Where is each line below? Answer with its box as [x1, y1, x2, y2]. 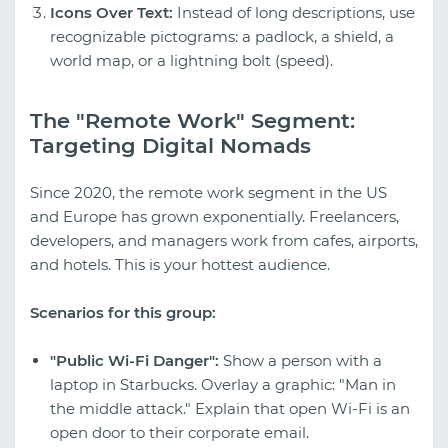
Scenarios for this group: [30, 302, 216, 322]
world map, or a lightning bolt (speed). [50, 50, 333, 70]
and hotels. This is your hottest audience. [30, 254, 330, 274]
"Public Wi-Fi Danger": [50, 350, 219, 370]
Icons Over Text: [50, 2, 173, 22]
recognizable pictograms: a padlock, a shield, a [50, 26, 394, 46]
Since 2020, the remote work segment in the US [30, 182, 387, 202]
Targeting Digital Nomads [30, 132, 311, 158]
